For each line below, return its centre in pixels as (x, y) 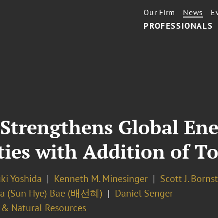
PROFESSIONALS (178, 26)
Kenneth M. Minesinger (101, 179)
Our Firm (160, 12)
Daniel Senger (144, 193)
